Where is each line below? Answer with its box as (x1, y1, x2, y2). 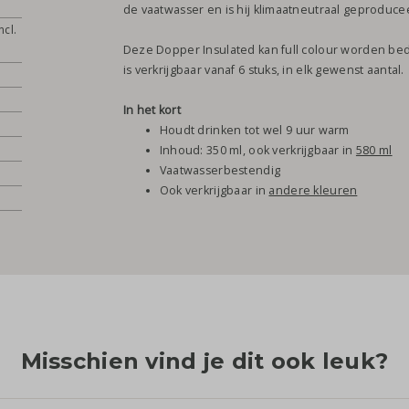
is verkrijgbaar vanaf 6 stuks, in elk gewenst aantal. (122, 61, 407, 78)
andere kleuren (268, 182, 358, 198)
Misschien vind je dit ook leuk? (20, 347, 389, 374)
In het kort (122, 101, 181, 118)
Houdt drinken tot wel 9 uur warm (159, 121, 350, 138)
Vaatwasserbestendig (159, 162, 281, 178)
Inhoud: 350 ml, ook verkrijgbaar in (159, 142, 356, 158)
